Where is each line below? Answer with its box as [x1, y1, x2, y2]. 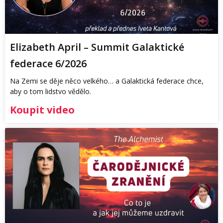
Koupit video [10, 103, 75, 117]
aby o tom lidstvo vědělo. [10, 87, 91, 97]
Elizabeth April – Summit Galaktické [10, 40, 184, 54]
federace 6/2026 [10, 57, 87, 71]
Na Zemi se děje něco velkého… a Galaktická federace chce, [10, 76, 204, 86]
